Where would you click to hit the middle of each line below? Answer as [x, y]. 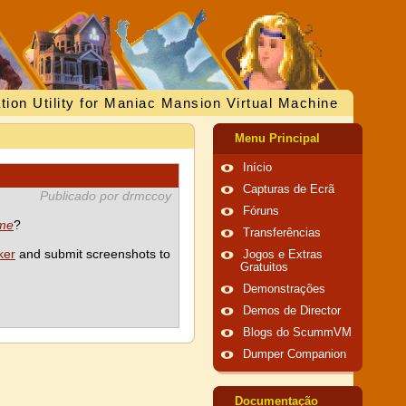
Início [257, 168]
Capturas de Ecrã [289, 189]
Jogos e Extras [283, 255]
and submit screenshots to [93, 254]
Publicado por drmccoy [106, 196]
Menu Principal [277, 139]
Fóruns [261, 211]
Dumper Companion [295, 354]
